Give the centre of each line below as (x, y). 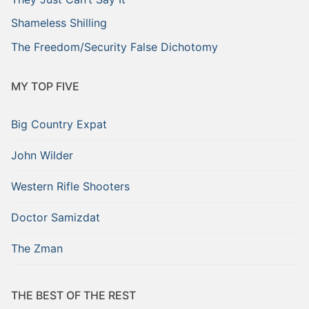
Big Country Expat (59, 124)
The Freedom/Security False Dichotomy (114, 47)
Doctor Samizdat (56, 218)
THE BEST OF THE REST (73, 296)
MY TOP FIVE (45, 87)
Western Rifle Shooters (70, 187)
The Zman (37, 249)
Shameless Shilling (59, 23)
